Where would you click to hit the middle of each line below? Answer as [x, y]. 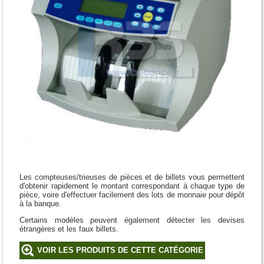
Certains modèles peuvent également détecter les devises [132, 220]
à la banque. [41, 204]
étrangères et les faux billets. [69, 229]
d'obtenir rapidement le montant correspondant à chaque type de [132, 186]
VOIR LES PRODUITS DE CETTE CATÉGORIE [121, 250]
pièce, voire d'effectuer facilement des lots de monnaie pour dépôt [132, 195]
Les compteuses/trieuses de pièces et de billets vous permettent [132, 177]
